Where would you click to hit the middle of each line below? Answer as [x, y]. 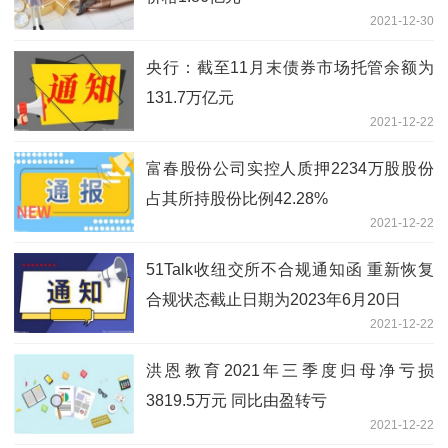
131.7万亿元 [190, 97]
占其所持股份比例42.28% [237, 198]
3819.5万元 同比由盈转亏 [236, 400]
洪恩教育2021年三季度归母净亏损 [290, 370]
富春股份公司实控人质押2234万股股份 [290, 168]
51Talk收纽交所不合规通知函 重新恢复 [290, 269]
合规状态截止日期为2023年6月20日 [273, 299]
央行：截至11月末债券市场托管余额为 [290, 67]
